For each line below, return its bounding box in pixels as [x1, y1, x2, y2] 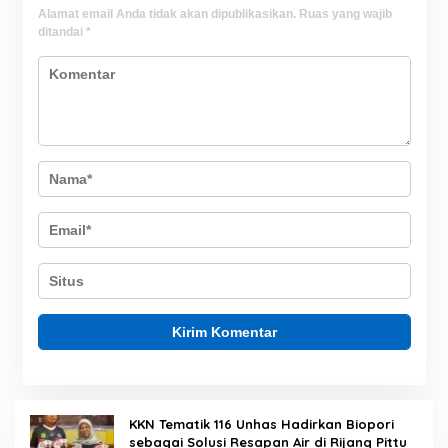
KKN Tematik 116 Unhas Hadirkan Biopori [129, 416, 394, 433]
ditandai [37, 25, 86, 40]
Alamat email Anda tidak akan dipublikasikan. [37, 7, 296, 22]
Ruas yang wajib [298, 7, 392, 22]
